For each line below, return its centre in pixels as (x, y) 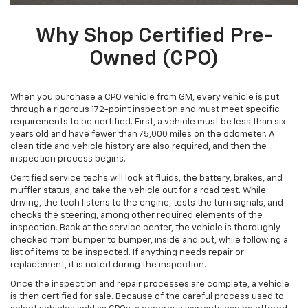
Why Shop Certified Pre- (154, 37)
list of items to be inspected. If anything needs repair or (127, 253)
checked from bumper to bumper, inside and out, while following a (149, 241)
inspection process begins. (68, 159)
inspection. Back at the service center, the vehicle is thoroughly (145, 228)
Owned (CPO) (154, 59)
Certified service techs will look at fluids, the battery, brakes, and (146, 179)
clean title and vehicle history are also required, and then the (139, 147)
